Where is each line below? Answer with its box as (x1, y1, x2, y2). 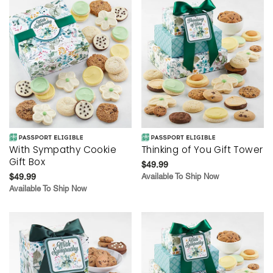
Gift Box (9, 155, 46, 168)
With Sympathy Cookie (9, 143, 116, 156)
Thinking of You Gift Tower (141, 143, 263, 156)
